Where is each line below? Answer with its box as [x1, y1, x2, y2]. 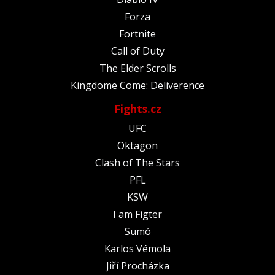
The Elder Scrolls [99, 61, 176, 75]
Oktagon [117, 138, 158, 152]
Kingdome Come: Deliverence [71, 78, 204, 92]
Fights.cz [114, 101, 161, 116]
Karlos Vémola [104, 241, 171, 255]
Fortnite [119, 26, 156, 41]
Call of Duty [110, 44, 165, 58]
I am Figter [113, 207, 162, 221]
